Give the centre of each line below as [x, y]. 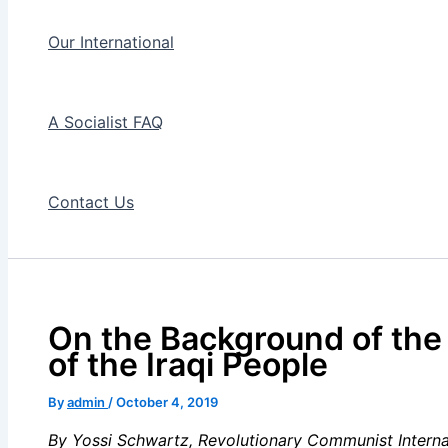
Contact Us [91, 202]
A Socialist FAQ [105, 122]
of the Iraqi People [188, 364]
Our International [111, 42]
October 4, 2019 [167, 401]
